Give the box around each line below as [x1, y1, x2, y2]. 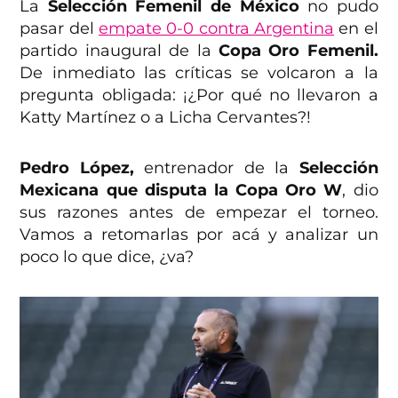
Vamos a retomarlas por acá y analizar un [20, 224, 378, 244]
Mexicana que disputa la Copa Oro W [20, 179, 343, 200]
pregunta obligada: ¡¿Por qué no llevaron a [20, 84, 378, 105]
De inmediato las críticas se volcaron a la [20, 62, 378, 83]
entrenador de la [133, 157, 299, 178]
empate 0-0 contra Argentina [99, 18, 334, 38]
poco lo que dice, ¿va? [20, 246, 195, 267]
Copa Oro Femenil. [218, 40, 378, 60]
